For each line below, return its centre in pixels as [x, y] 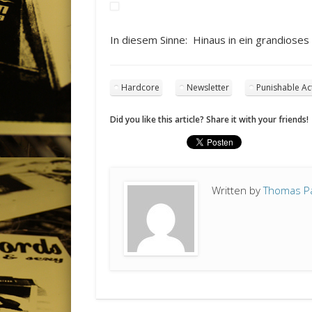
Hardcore [141, 88]
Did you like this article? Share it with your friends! [210, 120]
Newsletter [208, 88]
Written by [238, 190]
